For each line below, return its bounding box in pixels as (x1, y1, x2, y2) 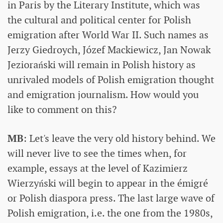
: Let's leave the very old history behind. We (23, 131, 216, 145)
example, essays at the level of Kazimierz (7, 161, 188, 175)
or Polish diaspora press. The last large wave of (7, 191, 215, 205)
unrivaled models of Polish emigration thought (7, 73, 214, 86)
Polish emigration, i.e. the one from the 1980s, (7, 206, 213, 220)
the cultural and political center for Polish (7, 13, 191, 26)
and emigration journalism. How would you (7, 88, 199, 101)
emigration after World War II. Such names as (7, 28, 209, 41)
